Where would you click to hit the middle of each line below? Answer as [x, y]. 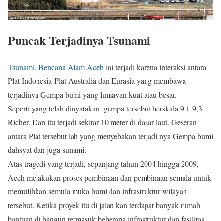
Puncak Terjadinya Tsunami [79, 40]
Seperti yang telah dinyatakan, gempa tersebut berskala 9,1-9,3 [105, 109]
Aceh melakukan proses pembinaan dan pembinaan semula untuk [110, 178]
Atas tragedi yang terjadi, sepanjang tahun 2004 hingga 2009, [103, 164]
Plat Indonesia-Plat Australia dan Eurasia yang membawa [97, 81]
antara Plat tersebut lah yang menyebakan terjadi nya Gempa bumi [110, 136]
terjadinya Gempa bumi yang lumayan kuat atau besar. [92, 95]
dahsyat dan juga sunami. [47, 150]
